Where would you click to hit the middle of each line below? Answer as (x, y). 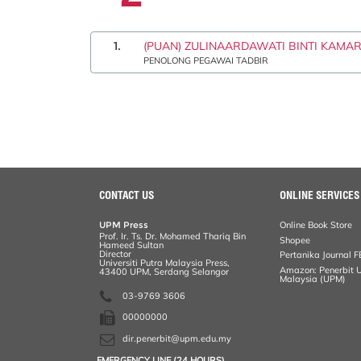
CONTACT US (127, 195)
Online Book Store (316, 224)
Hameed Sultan (132, 245)
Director (116, 253)
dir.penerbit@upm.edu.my (177, 338)
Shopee (295, 240)
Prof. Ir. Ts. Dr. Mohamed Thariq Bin (173, 236)
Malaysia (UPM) (313, 279)
